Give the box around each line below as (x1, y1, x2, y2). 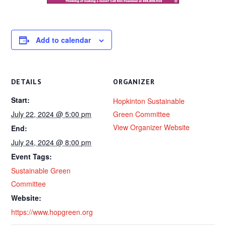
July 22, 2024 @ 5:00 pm (11, 109, 92, 120)
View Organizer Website (113, 122, 190, 133)
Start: (11, 95, 30, 105)
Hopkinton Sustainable (113, 96, 185, 106)
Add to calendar (36, 35, 91, 45)
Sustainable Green (11, 165, 71, 176)
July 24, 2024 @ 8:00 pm (11, 137, 92, 148)
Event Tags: (11, 151, 52, 162)
